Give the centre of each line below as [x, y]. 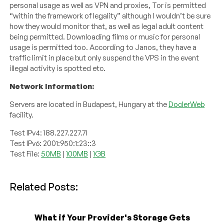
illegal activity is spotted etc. [58, 68]
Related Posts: [44, 187]
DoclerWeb [187, 104]
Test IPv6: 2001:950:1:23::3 [53, 143]
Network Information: [52, 86]
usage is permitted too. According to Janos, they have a [103, 47]
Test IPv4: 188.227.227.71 [49, 133]
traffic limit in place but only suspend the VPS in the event [104, 58]
